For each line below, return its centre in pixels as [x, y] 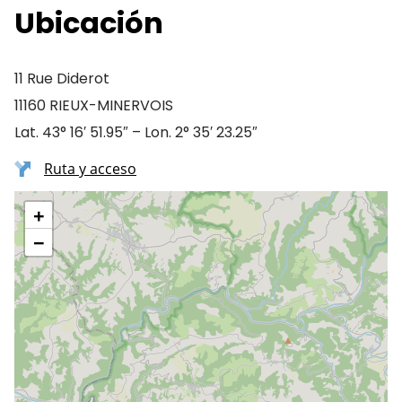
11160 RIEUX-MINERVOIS [94, 105]
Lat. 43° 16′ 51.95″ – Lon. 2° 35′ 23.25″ [136, 132]
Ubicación [89, 23]
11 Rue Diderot [62, 79]
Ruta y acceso [90, 169]
